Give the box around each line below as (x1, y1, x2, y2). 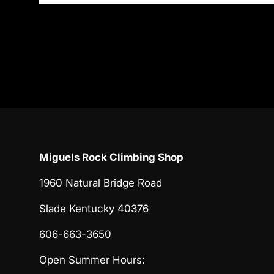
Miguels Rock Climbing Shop (39, 150, 183, 163)
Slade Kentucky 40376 (39, 202, 149, 215)
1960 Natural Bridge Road (39, 176, 162, 189)
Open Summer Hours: (39, 253, 145, 266)
